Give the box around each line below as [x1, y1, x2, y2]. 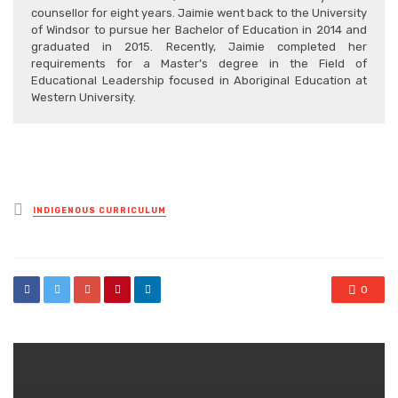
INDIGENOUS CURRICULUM [33, 206, 166, 216]
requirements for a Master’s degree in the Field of [31, 56, 367, 70]
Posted [22, 197, 76, 218]
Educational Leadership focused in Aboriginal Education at [31, 73, 367, 87]
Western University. [31, 90, 136, 104]
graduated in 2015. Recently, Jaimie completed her [31, 39, 367, 53]
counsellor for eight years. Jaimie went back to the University [31, 5, 367, 20]
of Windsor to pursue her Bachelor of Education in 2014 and [31, 22, 367, 36]
